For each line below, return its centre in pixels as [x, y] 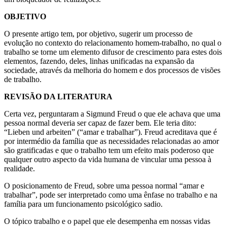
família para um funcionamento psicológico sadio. [83, 204]
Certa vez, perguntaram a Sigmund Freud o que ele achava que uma [112, 113]
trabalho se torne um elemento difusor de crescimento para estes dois [113, 52]
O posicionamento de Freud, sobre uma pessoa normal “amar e [104, 185]
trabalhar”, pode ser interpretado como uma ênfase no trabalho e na [111, 195]
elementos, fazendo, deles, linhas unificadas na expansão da [99, 61]
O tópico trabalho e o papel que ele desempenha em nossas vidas [107, 221]
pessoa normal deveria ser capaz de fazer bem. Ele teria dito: [100, 123]
